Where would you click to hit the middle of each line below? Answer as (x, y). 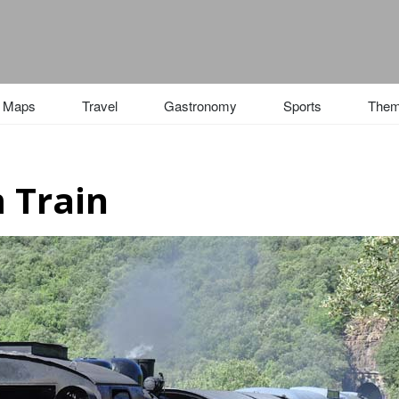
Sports (302, 106)
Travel (100, 106)
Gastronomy (200, 106)
